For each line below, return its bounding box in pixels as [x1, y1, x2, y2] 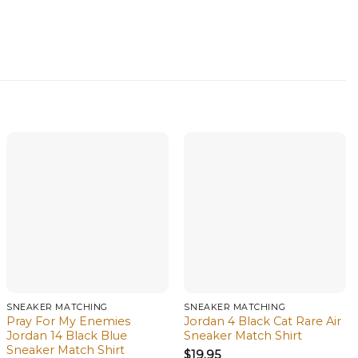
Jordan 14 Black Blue [6, 328, 128, 344]
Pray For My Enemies [6, 314, 131, 329]
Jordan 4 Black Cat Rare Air [184, 314, 342, 329]
